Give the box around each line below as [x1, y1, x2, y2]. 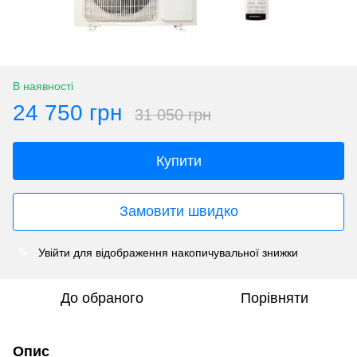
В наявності [13, 79, 73, 92]
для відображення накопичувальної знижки [70, 245, 298, 259]
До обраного [61, 289, 143, 306]
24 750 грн [13, 100, 122, 125]
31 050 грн [135, 105, 211, 124]
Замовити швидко [119, 203, 238, 220]
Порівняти [240, 289, 308, 306]
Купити [155, 152, 202, 169]
